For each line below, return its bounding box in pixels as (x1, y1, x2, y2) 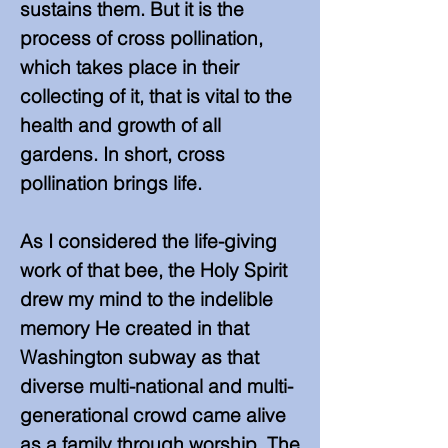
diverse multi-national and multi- (20, 374, 293, 398)
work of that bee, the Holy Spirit (20, 258, 287, 282)
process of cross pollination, (20, 26, 263, 50)
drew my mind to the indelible (20, 287, 273, 311)
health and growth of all (20, 113, 221, 137)
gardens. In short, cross (20, 142, 225, 166)
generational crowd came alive (20, 403, 286, 427)
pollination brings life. (20, 171, 202, 195)
